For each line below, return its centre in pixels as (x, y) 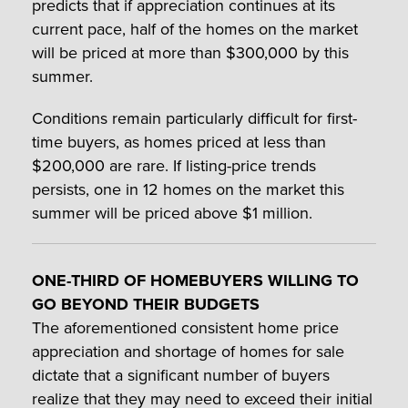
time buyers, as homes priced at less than (179, 143)
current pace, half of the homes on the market (195, 30)
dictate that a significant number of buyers (181, 376)
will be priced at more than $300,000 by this (190, 53)
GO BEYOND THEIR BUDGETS (146, 305)
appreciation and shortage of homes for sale (188, 352)
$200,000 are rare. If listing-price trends (174, 166)
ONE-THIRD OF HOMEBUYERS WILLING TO (195, 281)
